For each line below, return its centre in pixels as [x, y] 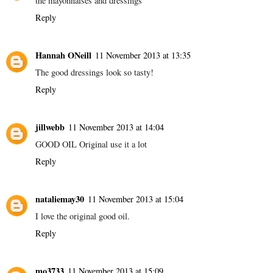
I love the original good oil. [83, 216]
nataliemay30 [60, 199]
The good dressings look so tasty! [94, 73]
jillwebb [50, 127]
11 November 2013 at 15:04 [136, 199]
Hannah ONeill [63, 55]
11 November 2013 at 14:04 [116, 127]
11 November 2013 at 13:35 [143, 55]
